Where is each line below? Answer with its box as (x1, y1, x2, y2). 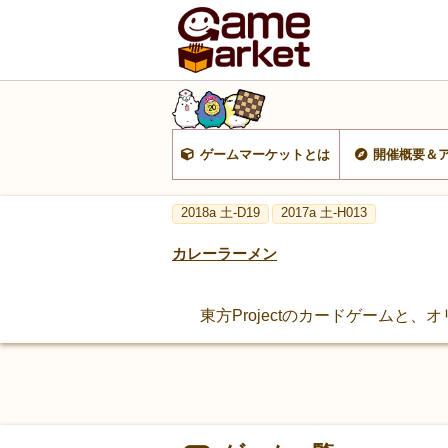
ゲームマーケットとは (200, 147, 331, 162)
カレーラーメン (172, 244, 277, 262)
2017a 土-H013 (281, 204, 368, 220)
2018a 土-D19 (181, 204, 260, 220)
